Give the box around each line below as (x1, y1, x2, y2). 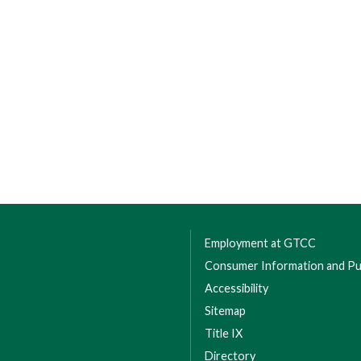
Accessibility (205, 281, 268, 295)
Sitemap (205, 304, 246, 317)
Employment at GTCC (205, 236, 316, 250)
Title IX (205, 326, 243, 340)
